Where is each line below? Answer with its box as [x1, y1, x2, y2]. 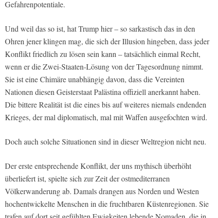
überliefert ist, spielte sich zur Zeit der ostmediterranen [5, 173, 170, 184]
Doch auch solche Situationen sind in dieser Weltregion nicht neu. [5, 136, 206, 147]
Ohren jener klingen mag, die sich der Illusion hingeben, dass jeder [5, 36, 209, 47]
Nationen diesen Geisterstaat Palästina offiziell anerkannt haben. [5, 87, 200, 97]
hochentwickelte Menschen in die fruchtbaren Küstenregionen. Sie [5, 199, 209, 209]
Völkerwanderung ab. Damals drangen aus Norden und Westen [5, 186, 199, 197]
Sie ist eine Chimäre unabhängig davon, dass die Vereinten [5, 74, 184, 85]
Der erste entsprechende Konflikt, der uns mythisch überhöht [5, 161, 191, 171]
